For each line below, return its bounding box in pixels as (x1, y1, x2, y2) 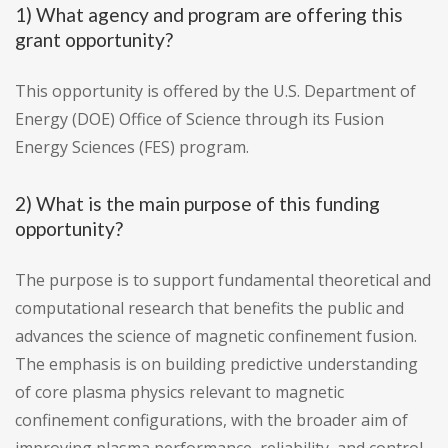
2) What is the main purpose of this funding (15, 192, 380, 216)
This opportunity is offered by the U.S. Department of (15, 80, 416, 103)
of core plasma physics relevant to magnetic (15, 381, 344, 404)
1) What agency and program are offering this (15, 3, 403, 27)
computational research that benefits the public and (15, 297, 404, 320)
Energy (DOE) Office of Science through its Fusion (15, 108, 384, 131)
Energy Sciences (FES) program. (15, 136, 249, 159)
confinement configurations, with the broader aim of (15, 409, 408, 432)
